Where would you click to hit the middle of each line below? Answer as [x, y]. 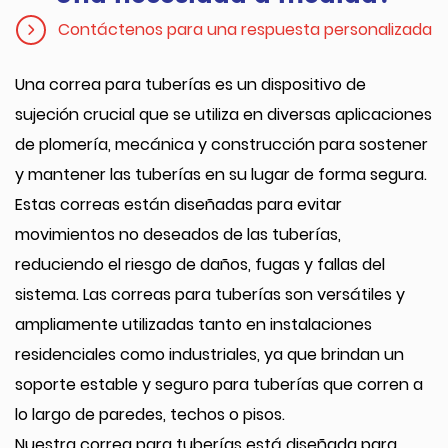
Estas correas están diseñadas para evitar [178, 204]
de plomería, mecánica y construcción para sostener [221, 144]
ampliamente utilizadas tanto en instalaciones [193, 324]
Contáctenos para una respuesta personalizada [245, 29]
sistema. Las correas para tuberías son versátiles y [210, 294]
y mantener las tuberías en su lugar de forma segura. [221, 174]
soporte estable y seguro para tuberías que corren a [219, 384]
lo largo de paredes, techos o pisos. [150, 414]
